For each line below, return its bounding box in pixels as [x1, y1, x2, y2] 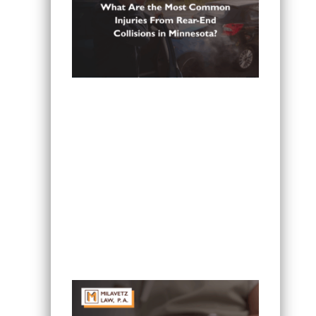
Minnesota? [72, 250, 130, 263]
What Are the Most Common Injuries [72, 217, 251, 229]
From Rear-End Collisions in [72, 233, 214, 246]
